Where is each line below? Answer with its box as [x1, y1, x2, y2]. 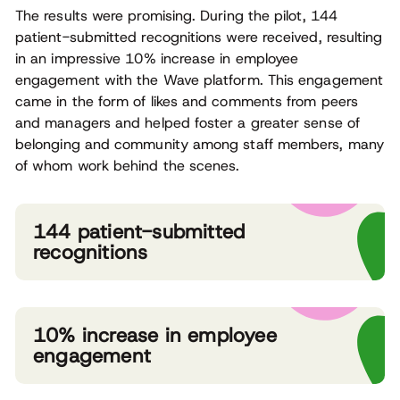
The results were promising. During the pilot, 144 [15, 6, 337, 26]
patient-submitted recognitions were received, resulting [15, 28, 383, 47]
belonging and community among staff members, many [15, 135, 384, 154]
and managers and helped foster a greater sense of [15, 113, 360, 133]
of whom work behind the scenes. [15, 156, 240, 176]
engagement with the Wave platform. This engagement [15, 71, 383, 90]
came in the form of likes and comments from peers [15, 92, 358, 112]
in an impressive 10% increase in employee [15, 49, 299, 69]
